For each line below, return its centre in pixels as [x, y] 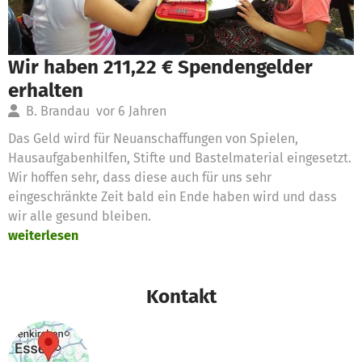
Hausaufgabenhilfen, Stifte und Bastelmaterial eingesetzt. [180, 158]
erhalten [46, 90]
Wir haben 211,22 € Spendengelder [160, 66]
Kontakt [181, 296]
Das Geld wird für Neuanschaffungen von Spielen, [153, 138]
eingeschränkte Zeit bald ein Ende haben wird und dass [173, 196]
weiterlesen [43, 235]
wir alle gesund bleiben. [80, 216]
